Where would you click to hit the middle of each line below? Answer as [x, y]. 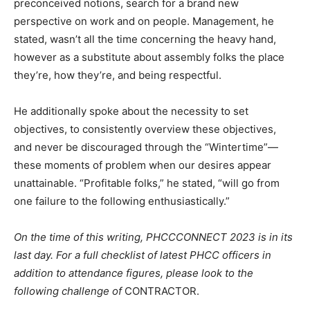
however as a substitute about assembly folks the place [149, 57]
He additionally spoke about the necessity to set [131, 111]
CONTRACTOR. [162, 291]
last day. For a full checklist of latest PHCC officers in [143, 255]
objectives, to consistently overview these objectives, [145, 129]
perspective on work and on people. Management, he [144, 21]
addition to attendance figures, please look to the [134, 273]
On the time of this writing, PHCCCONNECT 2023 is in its [153, 237]
